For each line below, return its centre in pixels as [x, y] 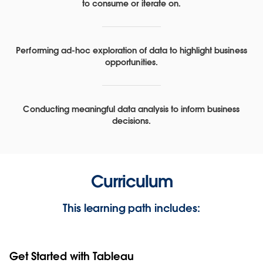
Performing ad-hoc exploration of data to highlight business [131, 50]
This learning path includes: [131, 208]
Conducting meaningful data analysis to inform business [131, 109]
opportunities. [131, 62]
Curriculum [131, 181]
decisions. [131, 121]
